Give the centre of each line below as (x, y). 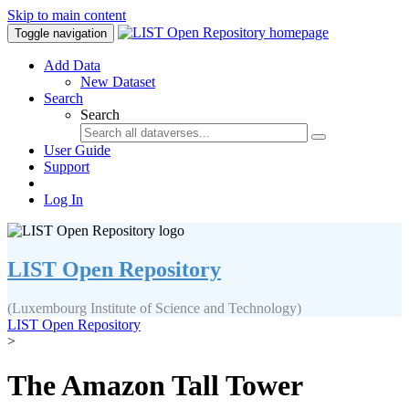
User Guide (77, 150)
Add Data (72, 65)
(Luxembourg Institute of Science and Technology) (154, 308)
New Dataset (118, 82)
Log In (63, 199)
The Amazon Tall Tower (155, 386)
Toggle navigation (61, 33)
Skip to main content (67, 15)
